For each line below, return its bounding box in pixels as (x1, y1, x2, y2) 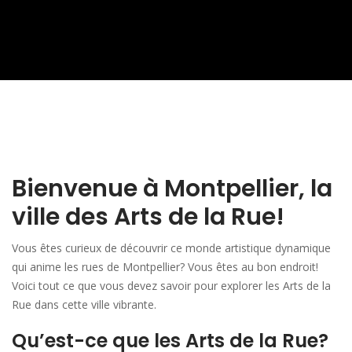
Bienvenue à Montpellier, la (12, 172, 332, 205)
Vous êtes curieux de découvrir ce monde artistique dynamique (12, 240, 331, 255)
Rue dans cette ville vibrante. (12, 297, 156, 312)
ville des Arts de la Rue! (12, 200, 284, 233)
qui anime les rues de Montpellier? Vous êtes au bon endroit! (12, 259, 318, 274)
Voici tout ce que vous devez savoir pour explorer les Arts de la (12, 278, 331, 293)
